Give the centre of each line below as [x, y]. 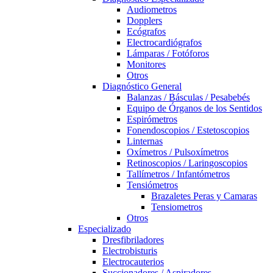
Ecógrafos [146, 31]
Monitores [146, 64]
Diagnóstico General [142, 86]
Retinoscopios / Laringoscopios [187, 163]
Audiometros [152, 9]
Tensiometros [177, 207]
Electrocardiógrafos [164, 42]
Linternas [145, 141]
